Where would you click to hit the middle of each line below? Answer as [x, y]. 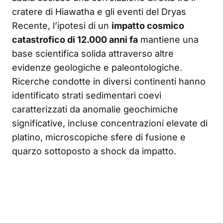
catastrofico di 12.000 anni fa [75, 40]
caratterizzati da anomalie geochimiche [95, 110]
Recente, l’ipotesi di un [62, 26]
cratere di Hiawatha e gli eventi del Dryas [99, 12]
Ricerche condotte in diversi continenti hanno [109, 82]
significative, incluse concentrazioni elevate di [110, 123]
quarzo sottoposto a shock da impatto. [94, 151]
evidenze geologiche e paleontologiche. [97, 68]
